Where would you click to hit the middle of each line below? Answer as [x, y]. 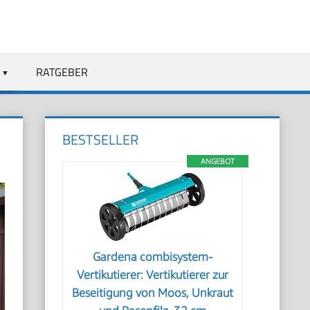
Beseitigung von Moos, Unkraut [152, 293]
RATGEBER [62, 72]
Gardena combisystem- [152, 257]
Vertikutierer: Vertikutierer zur [152, 275]
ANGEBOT [217, 161]
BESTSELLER [101, 139]
